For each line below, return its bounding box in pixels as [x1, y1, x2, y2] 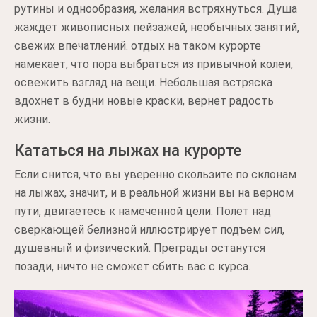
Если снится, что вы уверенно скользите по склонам [14, 168, 296, 181]
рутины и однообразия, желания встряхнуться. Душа [14, 2, 297, 16]
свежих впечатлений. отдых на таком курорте [14, 39, 261, 52]
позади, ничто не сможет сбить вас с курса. [14, 260, 250, 273]
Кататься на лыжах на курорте [14, 142, 241, 159]
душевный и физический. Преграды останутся [14, 241, 265, 255]
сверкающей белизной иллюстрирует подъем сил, [14, 223, 284, 236]
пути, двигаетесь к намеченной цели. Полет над [14, 204, 271, 218]
